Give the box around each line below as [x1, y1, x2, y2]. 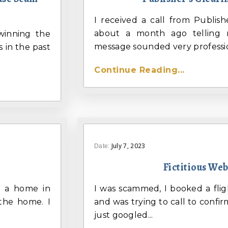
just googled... [94, 210, 153, 220]
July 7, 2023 [111, 141, 146, 151]
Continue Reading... [94, 65, 185, 75]
